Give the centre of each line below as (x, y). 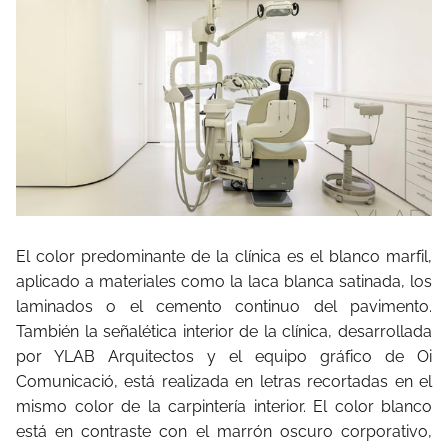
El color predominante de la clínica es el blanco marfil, (224, 257)
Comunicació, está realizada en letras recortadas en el (224, 382)
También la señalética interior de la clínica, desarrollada (224, 332)
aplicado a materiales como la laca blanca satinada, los (224, 282)
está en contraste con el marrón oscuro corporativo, (224, 432)
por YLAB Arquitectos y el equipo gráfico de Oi (224, 357)
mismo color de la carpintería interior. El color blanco (224, 407)
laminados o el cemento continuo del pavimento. (224, 307)
